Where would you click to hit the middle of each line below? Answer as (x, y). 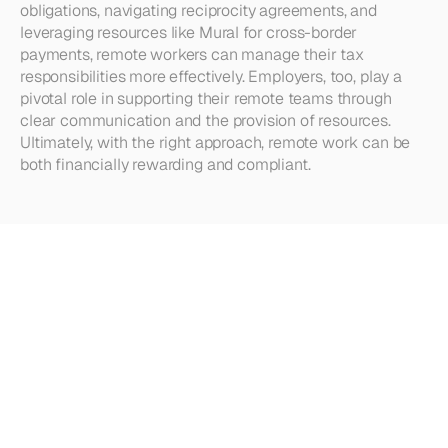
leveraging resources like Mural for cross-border (189, 32)
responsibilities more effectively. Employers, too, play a (211, 76)
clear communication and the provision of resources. (205, 120)
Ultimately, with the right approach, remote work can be (215, 142)
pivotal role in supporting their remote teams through (206, 98)
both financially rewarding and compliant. (165, 164)
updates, (344, 351)
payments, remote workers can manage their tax (192, 54)
